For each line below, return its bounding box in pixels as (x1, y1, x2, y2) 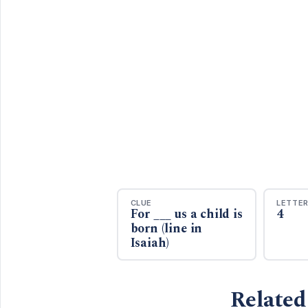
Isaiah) (130, 233, 170, 252)
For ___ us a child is (130, 204, 243, 223)
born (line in (130, 219, 203, 238)
